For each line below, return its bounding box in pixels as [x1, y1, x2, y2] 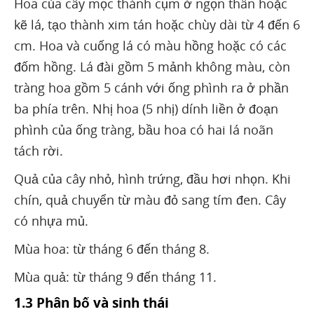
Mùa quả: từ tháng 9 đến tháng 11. [14, 268, 217, 286]
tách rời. [14, 142, 63, 160]
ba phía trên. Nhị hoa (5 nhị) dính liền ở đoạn [14, 100, 278, 118]
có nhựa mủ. [14, 212, 88, 230]
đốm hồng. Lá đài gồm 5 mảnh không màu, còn [14, 58, 290, 76]
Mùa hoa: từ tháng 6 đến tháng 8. [14, 240, 210, 258]
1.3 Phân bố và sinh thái [14, 294, 169, 313]
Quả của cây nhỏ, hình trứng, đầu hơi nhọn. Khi [14, 170, 291, 188]
